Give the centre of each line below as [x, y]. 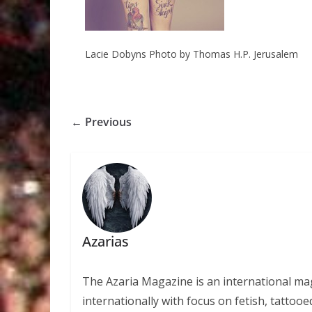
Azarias [105, 242]
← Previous [101, 122]
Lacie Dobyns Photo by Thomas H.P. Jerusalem [192, 54]
